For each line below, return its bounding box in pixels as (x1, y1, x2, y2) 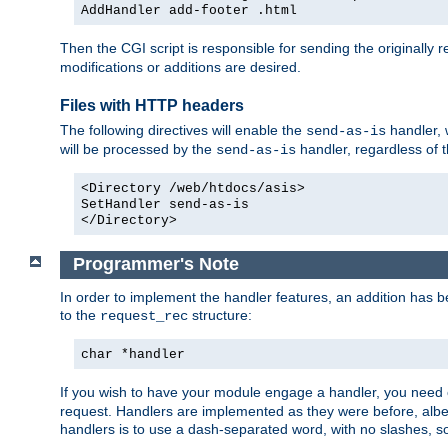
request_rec (100, 307, 188, 324)
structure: (188, 306, 252, 323)
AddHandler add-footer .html (81, 3, 297, 19)
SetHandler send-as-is (81, 197, 249, 213)
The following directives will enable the (60, 122, 306, 139)
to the (60, 306, 100, 323)
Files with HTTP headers (60, 97, 244, 115)
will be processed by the (60, 141, 216, 158)
